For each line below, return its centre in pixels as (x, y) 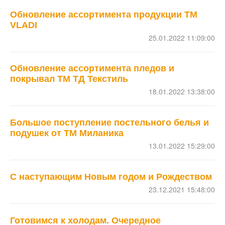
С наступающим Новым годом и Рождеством (111, 177)
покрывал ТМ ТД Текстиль (69, 79)
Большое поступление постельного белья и (109, 123)
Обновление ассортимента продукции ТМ (104, 14)
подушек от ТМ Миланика (67, 133)
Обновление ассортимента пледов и (92, 69)
